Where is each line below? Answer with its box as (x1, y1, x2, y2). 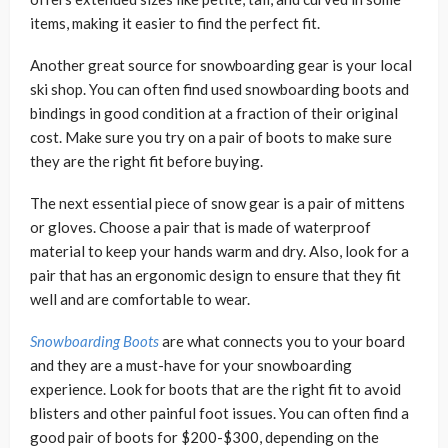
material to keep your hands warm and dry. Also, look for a (30, 241, 409, 260)
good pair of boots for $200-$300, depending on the (30, 427, 379, 446)
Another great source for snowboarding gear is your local (30, 55, 412, 74)
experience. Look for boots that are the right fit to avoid (30, 379, 401, 398)
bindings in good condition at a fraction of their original (30, 103, 398, 122)
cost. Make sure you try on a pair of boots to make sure (30, 127, 392, 146)
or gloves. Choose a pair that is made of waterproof (30, 217, 371, 236)
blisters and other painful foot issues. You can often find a (30, 403, 409, 422)
